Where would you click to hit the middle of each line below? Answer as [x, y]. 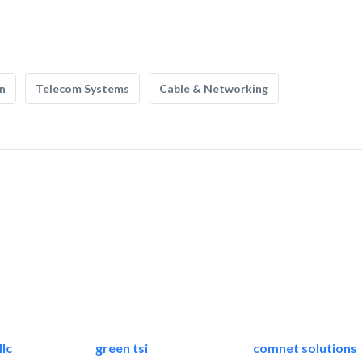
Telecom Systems [82, 88]
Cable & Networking [214, 88]
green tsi [121, 348]
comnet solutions [305, 348]
